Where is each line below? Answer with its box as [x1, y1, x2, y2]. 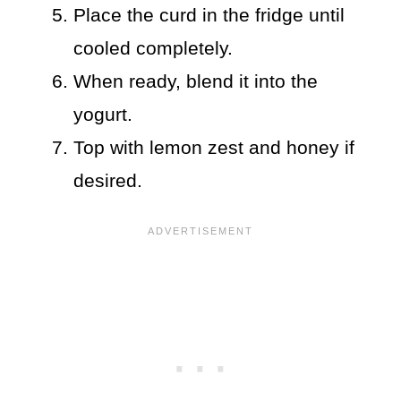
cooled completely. [73, 38, 234, 59]
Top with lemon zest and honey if [73, 137, 355, 158]
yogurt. [73, 104, 133, 125]
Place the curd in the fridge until [73, 4, 346, 26]
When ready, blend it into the [73, 71, 319, 92]
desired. [73, 170, 143, 192]
